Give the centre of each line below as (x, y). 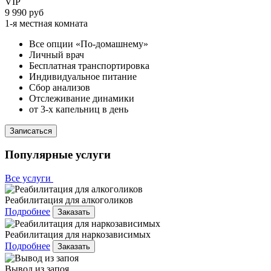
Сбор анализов (60, 87)
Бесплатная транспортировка (89, 65)
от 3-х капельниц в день (79, 109)
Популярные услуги (58, 155)
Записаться (31, 131)
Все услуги (29, 178)
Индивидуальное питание (83, 76)
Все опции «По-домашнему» (89, 44)
